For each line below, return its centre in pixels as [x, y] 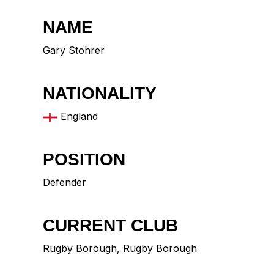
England [79, 117]
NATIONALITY [100, 94]
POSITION [84, 160]
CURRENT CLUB [110, 226]
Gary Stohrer [74, 50]
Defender [65, 183]
